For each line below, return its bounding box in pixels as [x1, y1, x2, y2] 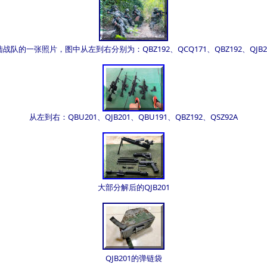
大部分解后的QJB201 [97, 182, 170, 193]
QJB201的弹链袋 [105, 253, 162, 263]
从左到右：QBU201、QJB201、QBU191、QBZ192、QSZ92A [29, 111, 238, 122]
